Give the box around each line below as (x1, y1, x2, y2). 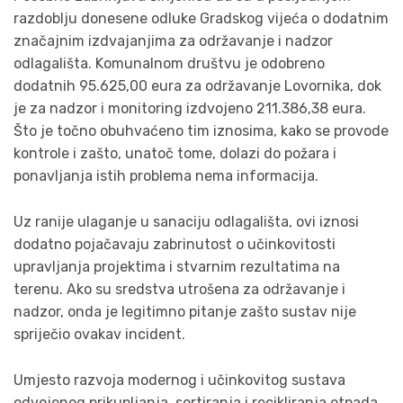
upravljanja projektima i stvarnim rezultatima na (13, 257, 340, 275)
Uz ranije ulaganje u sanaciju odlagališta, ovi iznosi (13, 212, 359, 230)
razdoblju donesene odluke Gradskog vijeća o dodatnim (13, 10, 389, 28)
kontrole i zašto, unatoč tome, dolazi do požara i (13, 145, 336, 163)
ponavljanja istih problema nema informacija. (13, 167, 318, 185)
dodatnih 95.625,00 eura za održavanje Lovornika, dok (13, 77, 381, 95)
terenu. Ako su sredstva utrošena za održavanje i (13, 280, 345, 298)
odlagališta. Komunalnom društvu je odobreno (13, 55, 325, 73)
